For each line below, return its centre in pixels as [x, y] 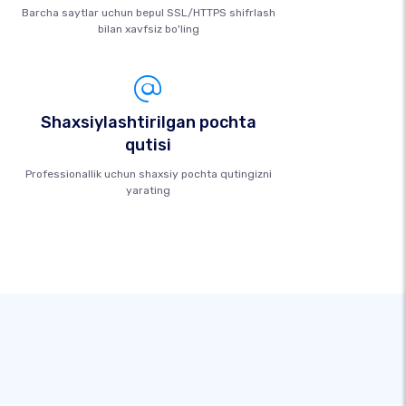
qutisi [149, 145]
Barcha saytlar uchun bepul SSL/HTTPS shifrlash [148, 13]
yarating [149, 190]
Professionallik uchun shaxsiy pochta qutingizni [148, 174]
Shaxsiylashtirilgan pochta [148, 122]
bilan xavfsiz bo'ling [148, 29]
